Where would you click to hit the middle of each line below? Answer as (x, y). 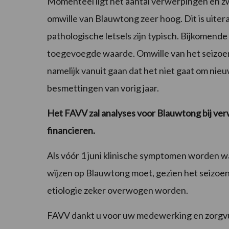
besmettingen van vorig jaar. (104, 88)
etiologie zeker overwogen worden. (118, 190)
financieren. (72, 131)
